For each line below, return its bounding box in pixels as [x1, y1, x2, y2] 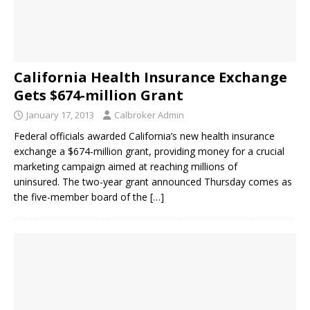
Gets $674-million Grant [14, 86, 183, 105]
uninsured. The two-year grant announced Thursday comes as [14, 175, 292, 189]
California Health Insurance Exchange [14, 68, 287, 87]
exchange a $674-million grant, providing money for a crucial [14, 145, 284, 158]
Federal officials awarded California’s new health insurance [14, 129, 275, 143]
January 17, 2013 [26, 109, 94, 122]
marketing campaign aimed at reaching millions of [14, 160, 237, 174]
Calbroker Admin [114, 109, 184, 122]
